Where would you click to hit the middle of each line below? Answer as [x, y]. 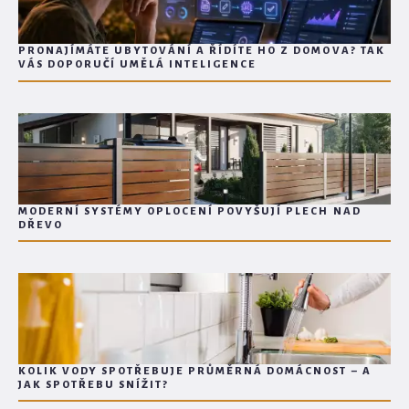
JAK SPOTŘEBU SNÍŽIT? [94, 385]
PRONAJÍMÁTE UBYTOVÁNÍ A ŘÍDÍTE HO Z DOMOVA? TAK [202, 51]
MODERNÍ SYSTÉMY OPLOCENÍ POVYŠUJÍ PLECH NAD [190, 211]
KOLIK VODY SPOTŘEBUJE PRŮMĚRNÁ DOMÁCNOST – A [195, 372]
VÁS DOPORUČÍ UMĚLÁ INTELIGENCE [138, 65]
